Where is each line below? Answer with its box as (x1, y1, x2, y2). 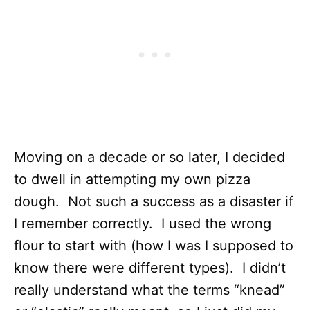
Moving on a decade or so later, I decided (14, 149, 285, 165)
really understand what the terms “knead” (14, 282, 285, 298)
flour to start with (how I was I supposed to (14, 237, 293, 254)
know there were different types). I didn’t (14, 259, 286, 276)
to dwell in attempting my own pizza (14, 171, 250, 188)
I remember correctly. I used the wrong (14, 215, 271, 232)
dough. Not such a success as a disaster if (14, 193, 293, 210)
